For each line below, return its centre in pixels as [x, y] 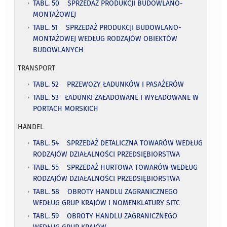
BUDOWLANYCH [59, 50]
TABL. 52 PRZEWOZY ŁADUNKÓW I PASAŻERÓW [109, 84]
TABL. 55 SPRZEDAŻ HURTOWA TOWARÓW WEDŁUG [116, 167]
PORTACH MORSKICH [66, 108]
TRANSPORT [37, 68]
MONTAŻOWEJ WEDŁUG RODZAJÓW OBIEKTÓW [105, 39]
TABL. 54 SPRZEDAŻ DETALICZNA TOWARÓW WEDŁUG [118, 143]
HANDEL [31, 127]
